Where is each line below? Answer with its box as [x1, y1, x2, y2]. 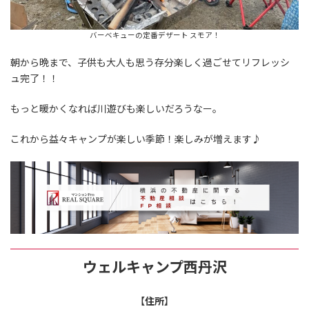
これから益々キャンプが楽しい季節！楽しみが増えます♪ [10, 132, 261, 146]
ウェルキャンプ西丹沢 [82, 256, 227, 277]
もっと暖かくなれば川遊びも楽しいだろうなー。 [10, 101, 222, 116]
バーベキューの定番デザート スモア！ [89, 30, 220, 41]
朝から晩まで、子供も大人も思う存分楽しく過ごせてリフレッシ [10, 55, 290, 70]
